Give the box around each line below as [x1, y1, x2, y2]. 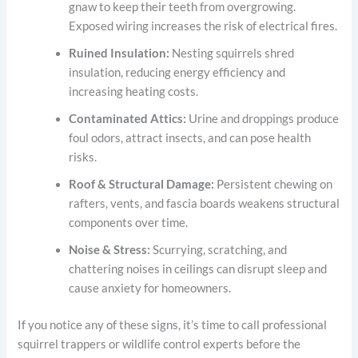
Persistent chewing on [214, 177, 333, 191]
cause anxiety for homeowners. [69, 280, 232, 295]
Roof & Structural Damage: [69, 177, 215, 191]
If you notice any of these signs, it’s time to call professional [18, 317, 328, 332]
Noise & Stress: [69, 242, 151, 257]
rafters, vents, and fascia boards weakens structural [69, 196, 340, 210]
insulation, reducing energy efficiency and [69, 65, 286, 79]
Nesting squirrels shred [169, 46, 295, 60]
